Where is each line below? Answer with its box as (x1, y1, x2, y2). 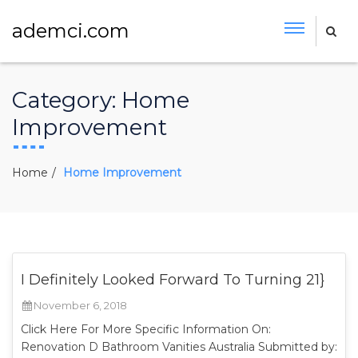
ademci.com (12, 19, 129, 42)
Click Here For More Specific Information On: (21, 322, 271, 336)
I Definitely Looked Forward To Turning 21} (21, 271, 324, 288)
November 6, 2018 (34, 299, 127, 312)
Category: (12, 86, 121, 113)
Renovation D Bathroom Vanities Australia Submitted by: (21, 340, 337, 354)
